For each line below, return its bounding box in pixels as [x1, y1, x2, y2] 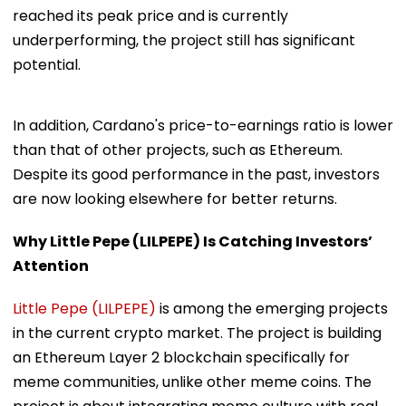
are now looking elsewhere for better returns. [13, 188, 337, 209]
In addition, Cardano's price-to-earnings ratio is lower [13, 114, 393, 136]
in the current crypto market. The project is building [13, 322, 382, 343]
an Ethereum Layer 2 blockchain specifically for [13, 346, 350, 368]
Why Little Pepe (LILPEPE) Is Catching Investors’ [13, 230, 372, 252]
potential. [13, 53, 81, 75]
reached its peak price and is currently [13, 5, 288, 26]
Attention [13, 255, 89, 276]
